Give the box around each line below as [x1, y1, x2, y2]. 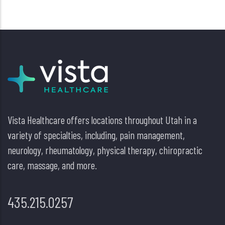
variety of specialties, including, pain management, [8, 129, 185, 142]
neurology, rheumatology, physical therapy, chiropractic [8, 144, 202, 157]
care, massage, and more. [8, 159, 97, 172]
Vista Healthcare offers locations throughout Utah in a [8, 114, 197, 127]
